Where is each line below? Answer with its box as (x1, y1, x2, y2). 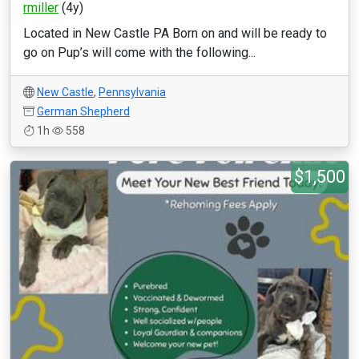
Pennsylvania (99, 86, 166, 99)
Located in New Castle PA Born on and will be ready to (23, 26, 327, 41)
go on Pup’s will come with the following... (23, 45, 256, 60)
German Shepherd (37, 105, 130, 118)
